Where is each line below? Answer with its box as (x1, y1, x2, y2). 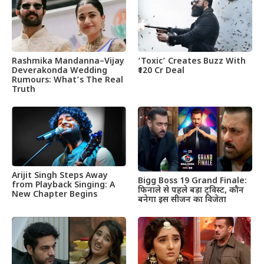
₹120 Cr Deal (138, 65, 184, 77)
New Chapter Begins (12, 189, 97, 201)
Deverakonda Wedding (12, 65, 107, 77)
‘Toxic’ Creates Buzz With (138, 55, 246, 67)
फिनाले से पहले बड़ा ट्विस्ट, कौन (138, 184, 244, 196)
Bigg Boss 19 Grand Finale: (138, 175, 247, 187)
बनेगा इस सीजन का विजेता (138, 194, 226, 206)
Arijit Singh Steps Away (12, 170, 108, 182)
